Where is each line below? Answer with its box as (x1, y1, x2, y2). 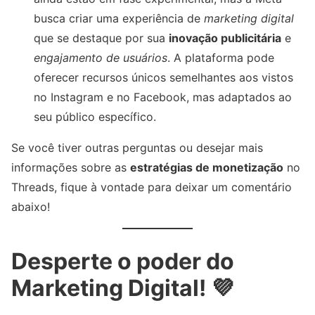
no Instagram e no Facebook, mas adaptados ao (34, 90, 292, 105)
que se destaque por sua (34, 31, 169, 46)
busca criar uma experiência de (34, 11, 204, 26)
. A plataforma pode (167, 51, 274, 65)
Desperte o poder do (11, 247, 234, 275)
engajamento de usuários (34, 51, 167, 65)
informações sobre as (11, 160, 130, 175)
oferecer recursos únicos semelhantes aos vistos (34, 70, 293, 85)
